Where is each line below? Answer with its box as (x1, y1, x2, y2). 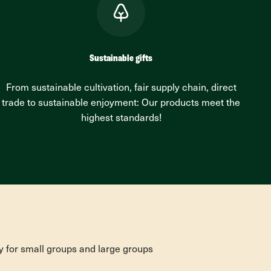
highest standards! (80, 114, 162, 123)
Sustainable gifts (90, 54, 152, 64)
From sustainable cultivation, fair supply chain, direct (5, 83, 237, 93)
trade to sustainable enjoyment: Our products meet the (2, 99, 240, 108)
